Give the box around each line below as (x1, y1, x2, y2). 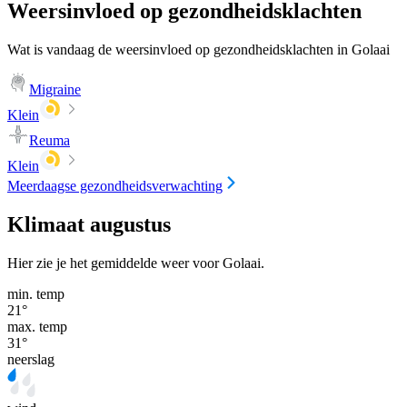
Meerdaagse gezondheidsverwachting (7, 178, 223, 194)
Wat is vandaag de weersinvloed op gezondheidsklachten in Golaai (7, 42, 390, 58)
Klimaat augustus (7, 213, 171, 237)
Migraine (29, 82, 81, 98)
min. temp (7, 285, 65, 302)
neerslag (7, 351, 55, 367)
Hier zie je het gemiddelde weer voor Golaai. (7, 254, 264, 271)
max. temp (7, 318, 67, 334)
